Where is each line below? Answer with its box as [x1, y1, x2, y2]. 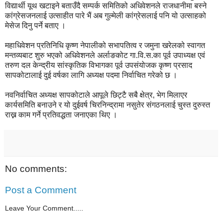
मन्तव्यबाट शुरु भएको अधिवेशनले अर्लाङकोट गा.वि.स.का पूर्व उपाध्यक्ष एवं [5, 51, 205, 59]
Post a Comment [5, 185, 76, 196]
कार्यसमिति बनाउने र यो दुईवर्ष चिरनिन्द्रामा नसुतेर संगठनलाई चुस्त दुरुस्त [5, 100, 210, 109]
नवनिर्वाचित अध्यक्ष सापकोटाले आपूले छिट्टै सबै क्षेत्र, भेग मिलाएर [5, 90, 187, 99]
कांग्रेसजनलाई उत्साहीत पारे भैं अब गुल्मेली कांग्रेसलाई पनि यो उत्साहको [5, 11, 206, 20]
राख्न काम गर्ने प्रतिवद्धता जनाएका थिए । [5, 110, 119, 119]
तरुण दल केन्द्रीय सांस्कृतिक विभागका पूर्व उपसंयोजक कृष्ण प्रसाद [5, 60, 192, 69]
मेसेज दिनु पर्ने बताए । [5, 21, 66, 30]
